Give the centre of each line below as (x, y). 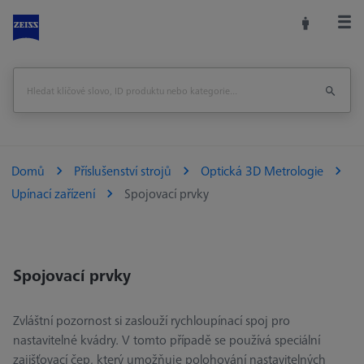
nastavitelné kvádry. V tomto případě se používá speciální (167, 340)
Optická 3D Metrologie (262, 171)
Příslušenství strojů (123, 171)
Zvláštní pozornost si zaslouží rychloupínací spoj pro (152, 321)
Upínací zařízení (53, 194)
